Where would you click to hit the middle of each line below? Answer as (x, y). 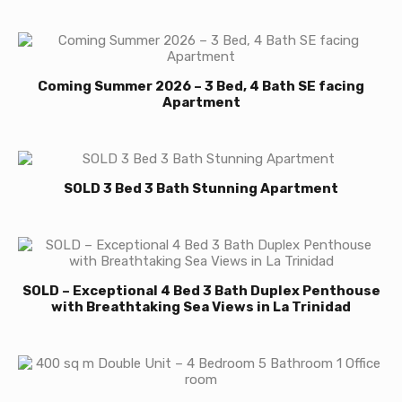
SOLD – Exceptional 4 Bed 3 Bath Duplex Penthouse (201, 291)
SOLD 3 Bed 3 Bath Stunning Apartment (201, 188)
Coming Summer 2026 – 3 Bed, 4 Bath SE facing (201, 86)
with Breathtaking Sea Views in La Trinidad (201, 307)
